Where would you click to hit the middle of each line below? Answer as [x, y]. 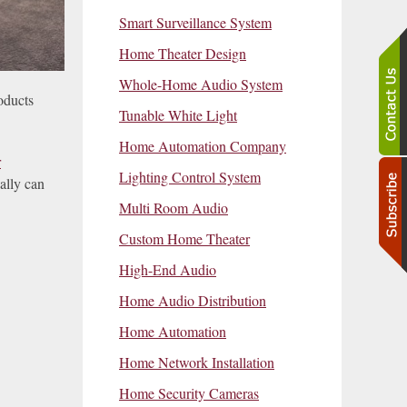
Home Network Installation [197, 362]
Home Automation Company [203, 145]
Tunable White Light [178, 114]
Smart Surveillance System [195, 22]
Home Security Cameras [189, 392]
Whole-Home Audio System [201, 84]
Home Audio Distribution [193, 300]
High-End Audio [168, 269]
